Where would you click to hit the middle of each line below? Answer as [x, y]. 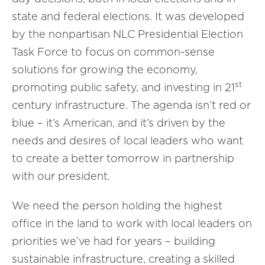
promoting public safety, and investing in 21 [123, 87]
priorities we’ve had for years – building [114, 241]
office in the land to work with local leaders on [132, 223]
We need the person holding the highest [117, 206]
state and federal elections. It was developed [128, 16]
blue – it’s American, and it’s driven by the [119, 123]
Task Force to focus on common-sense [113, 52]
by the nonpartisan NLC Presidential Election [127, 34]
